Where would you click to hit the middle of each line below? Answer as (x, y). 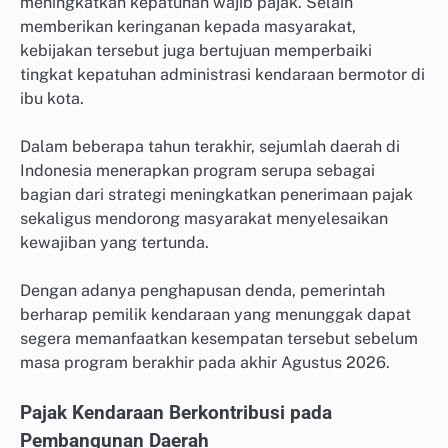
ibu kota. (52, 98)
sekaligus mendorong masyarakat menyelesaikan (204, 218)
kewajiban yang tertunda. (114, 242)
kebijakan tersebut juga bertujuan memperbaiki (196, 50)
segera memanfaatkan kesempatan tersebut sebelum (219, 339)
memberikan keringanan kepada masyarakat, (188, 26)
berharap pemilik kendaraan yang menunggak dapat (215, 315)
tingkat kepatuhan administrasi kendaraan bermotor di (222, 74)
